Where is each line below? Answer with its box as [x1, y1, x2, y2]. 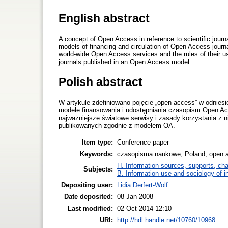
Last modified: [68, 204, 113, 212]
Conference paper [117, 138, 169, 146]
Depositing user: [61, 181, 113, 189]
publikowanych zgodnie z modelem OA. [59, 122, 175, 130]
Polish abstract [59, 75, 142, 89]
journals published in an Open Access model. [59, 58, 191, 66]
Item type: [82, 138, 113, 146]
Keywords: [80, 150, 113, 158]
